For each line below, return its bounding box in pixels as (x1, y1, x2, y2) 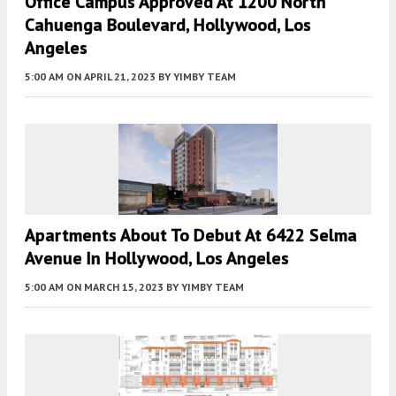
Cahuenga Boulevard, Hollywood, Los (25, 13, 311, 37)
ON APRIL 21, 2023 (66, 70, 156, 84)
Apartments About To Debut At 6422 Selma (25, 223, 357, 247)
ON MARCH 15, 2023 (66, 279, 164, 293)
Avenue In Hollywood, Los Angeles (25, 246, 289, 270)
